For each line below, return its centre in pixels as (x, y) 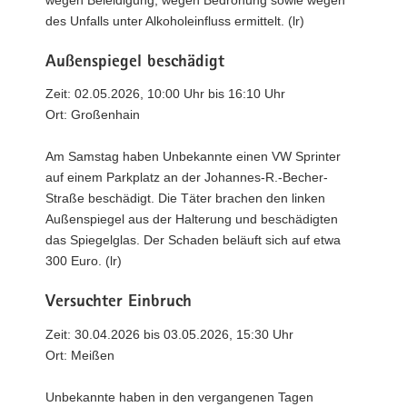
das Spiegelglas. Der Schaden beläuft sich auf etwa (193, 240)
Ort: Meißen (80, 355)
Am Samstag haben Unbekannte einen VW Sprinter (193, 156)
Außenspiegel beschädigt (135, 63)
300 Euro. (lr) (84, 261)
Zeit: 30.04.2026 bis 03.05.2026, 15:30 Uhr (169, 334)
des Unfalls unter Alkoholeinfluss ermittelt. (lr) (175, 20)
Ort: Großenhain (93, 114)
